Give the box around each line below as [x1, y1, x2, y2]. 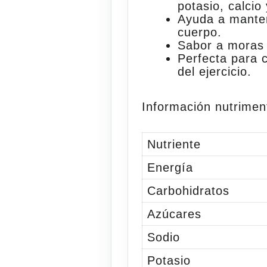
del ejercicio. [178, 64, 252, 78]
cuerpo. [178, 25, 222, 39]
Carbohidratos [147, 184, 230, 197]
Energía [147, 160, 194, 174]
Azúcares [147, 207, 202, 221]
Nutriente [147, 137, 201, 151]
